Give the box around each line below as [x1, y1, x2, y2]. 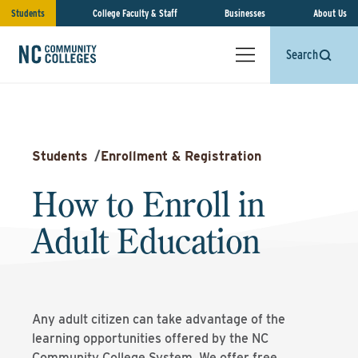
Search [286, 47, 318, 62]
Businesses [225, 7, 266, 19]
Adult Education [32, 219, 261, 262]
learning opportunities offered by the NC [32, 331, 268, 346]
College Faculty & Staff [92, 7, 177, 19]
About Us [312, 7, 347, 19]
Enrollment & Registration [101, 149, 261, 164]
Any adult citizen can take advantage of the [32, 312, 285, 327]
